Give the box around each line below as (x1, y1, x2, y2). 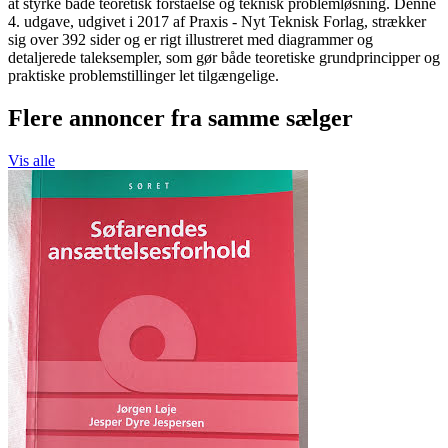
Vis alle (8, 151, 55, 169)
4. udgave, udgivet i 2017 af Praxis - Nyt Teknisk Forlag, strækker (8, 13, 426, 31)
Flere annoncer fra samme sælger (8, 104, 353, 131)
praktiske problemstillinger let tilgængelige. (8, 67, 279, 85)
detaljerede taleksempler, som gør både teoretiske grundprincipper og (8, 49, 440, 67)
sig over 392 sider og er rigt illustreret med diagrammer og (8, 31, 373, 49)
